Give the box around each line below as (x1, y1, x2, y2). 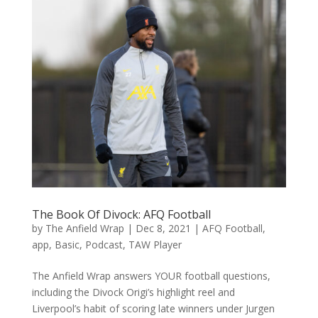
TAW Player (128, 238, 182, 252)
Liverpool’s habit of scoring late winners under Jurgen (31, 302, 275, 316)
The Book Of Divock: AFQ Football (31, 207, 211, 223)
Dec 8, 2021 (135, 221, 191, 236)
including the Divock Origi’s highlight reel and (31, 285, 235, 300)
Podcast (84, 238, 123, 252)
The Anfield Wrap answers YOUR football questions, (31, 269, 270, 283)
